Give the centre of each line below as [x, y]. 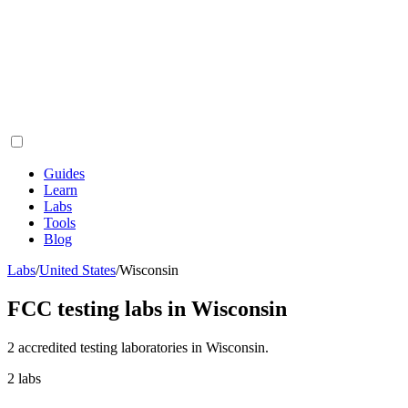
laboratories [154, 347]
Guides [64, 173]
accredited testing [68, 347]
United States [77, 270]
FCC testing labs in [99, 308]
